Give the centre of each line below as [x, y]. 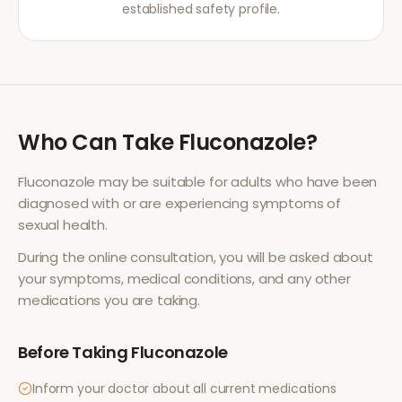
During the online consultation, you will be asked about [196, 257]
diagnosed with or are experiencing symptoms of [180, 203]
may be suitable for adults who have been [236, 182]
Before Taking [74, 352]
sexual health [62, 225]
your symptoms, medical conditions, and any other [184, 279]
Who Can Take [98, 142]
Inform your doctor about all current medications [184, 389]
